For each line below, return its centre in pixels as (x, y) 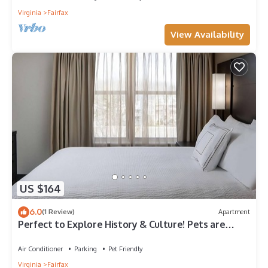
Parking (86, 249)
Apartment (234, 212)
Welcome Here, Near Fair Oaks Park (98, 235)
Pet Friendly (125, 249)
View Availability (207, 35)
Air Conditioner (40, 249)
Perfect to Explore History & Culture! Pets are (122, 224)
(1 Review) (58, 212)
